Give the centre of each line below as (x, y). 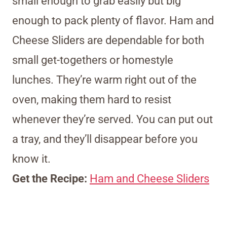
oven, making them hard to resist (92, 100)
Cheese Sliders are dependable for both (108, 41)
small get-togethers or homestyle (93, 60)
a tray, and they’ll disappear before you (105, 139)
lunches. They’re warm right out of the (104, 80)
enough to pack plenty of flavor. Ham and (113, 21)
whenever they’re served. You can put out (112, 120)
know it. (31, 159)
